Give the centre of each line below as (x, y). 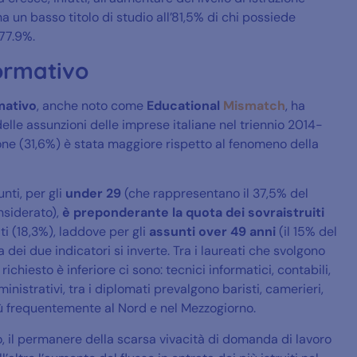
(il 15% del (306, 232)
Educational (182, 105)
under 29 (93, 194)
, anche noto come (90, 105)
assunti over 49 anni (211, 232)
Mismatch (254, 105)
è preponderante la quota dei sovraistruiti (193, 213)
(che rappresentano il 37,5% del (215, 194)
